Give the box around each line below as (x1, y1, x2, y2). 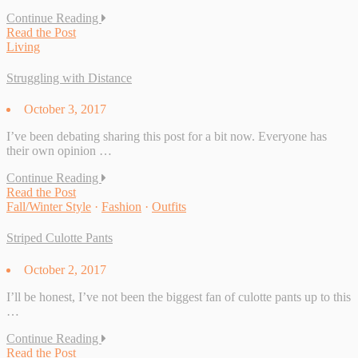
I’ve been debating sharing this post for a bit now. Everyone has (6, 129, 327, 144)
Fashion (101, 200, 141, 214)
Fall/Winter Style (6, 200, 91, 214)
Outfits (152, 200, 186, 214)
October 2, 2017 (24, 262, 106, 276)
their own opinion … (6, 144, 112, 158)
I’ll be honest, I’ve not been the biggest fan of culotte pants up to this (6, 289, 351, 304)
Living (6, 39, 40, 54)
